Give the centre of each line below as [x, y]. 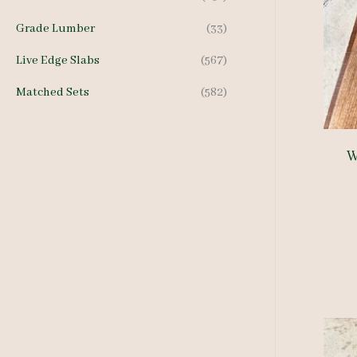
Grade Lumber [55, 29]
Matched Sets [53, 93]
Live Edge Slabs [58, 61]
